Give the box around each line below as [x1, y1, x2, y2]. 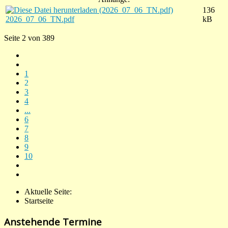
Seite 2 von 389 [4, 34, 54, 43]
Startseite [24, 196, 53, 206]
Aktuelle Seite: [24, 187, 76, 196]
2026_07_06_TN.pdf [6, 15, 74, 24]
